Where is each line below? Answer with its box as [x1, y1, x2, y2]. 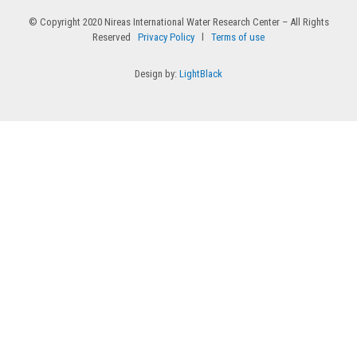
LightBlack [179, 67, 222, 80]
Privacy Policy [131, 30, 197, 43]
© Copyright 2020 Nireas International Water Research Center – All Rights [28, 15, 329, 28]
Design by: [135, 67, 179, 80]
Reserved [92, 30, 131, 43]
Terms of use [211, 30, 265, 43]
